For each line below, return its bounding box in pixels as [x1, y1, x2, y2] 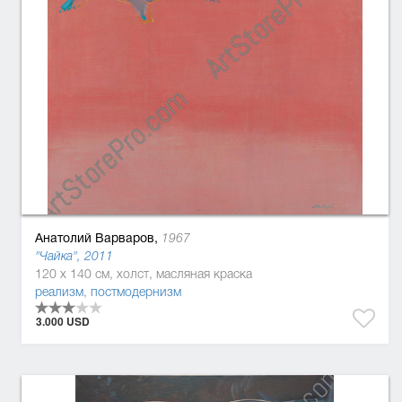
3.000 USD [35, 313, 90, 330]
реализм [34, 284, 83, 300]
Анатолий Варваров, [34, 228, 158, 247]
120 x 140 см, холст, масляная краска [34, 267, 252, 282]
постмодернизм [90, 284, 181, 300]
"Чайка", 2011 [34, 249, 113, 264]
